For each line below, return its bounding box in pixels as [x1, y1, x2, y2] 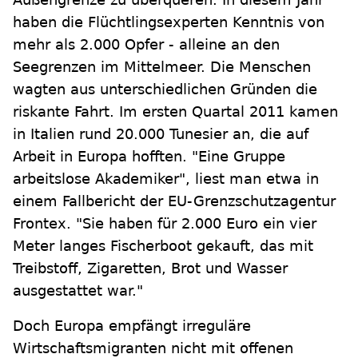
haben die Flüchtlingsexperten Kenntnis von [13, 14, 324, 30]
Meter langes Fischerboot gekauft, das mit [13, 237, 313, 254]
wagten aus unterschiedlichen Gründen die [13, 81, 317, 97]
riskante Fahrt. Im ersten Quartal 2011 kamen [13, 103, 338, 120]
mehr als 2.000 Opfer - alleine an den [13, 36, 280, 53]
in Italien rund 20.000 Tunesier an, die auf [13, 125, 308, 142]
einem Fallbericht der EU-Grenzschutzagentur [13, 193, 336, 209]
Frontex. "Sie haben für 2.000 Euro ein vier [13, 215, 316, 232]
